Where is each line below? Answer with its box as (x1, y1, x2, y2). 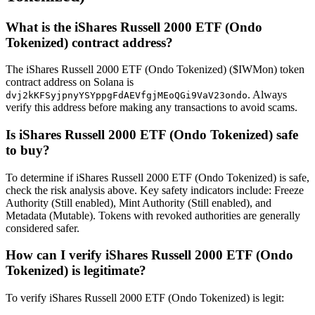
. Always (247, 89, 287, 101)
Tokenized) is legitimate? (6, 263, 146, 278)
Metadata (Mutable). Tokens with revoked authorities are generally (6, 209, 300, 221)
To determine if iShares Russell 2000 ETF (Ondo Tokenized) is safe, (6, 171, 309, 184)
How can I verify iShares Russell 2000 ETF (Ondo (6, 247, 293, 263)
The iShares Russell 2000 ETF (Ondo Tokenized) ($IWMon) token (6, 63, 304, 76)
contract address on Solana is (6, 76, 134, 89)
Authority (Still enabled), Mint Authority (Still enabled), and (6, 196, 271, 209)
